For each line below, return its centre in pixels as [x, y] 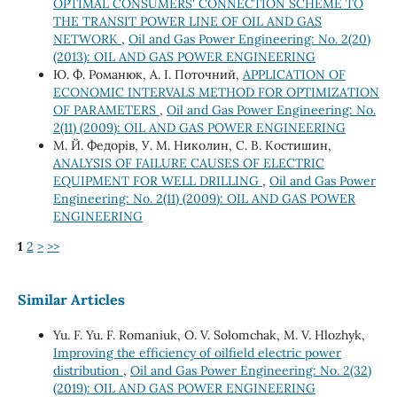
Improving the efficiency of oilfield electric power [197, 352]
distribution [88, 370]
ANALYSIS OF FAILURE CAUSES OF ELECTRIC [188, 163]
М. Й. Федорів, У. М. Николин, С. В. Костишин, [192, 145]
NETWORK [87, 39]
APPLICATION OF [294, 74]
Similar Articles [71, 299]
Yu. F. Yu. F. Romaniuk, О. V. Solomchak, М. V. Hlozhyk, [209, 335]
